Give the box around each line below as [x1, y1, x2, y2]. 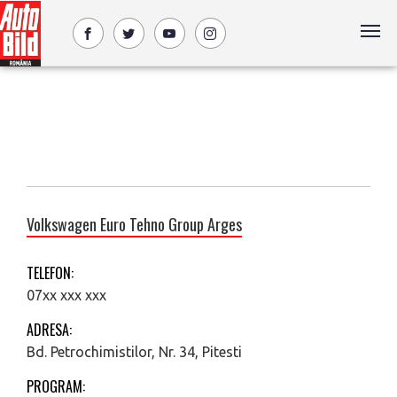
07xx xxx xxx [27, 287, 106, 303]
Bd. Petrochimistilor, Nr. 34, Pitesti [27, 344, 242, 360]
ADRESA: [27, 319, 72, 340]
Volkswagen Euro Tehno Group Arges [27, 213, 242, 236]
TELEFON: [27, 262, 74, 284]
